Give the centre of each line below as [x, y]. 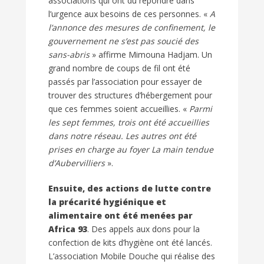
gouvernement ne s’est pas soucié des [123, 41]
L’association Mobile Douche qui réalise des [132, 256]
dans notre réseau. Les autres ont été [122, 136]
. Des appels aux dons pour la [143, 229]
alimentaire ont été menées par [121, 216]
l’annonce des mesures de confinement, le [132, 28]
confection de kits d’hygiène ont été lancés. [130, 243]
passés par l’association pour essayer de [125, 82]
